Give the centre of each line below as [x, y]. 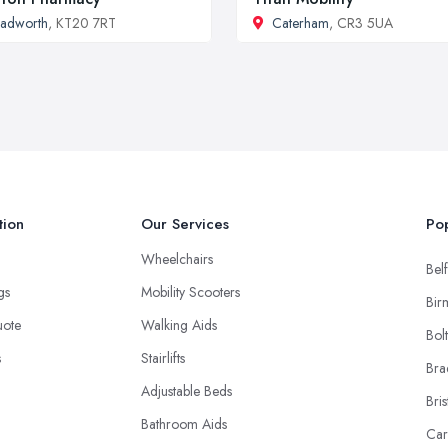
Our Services [185, 223]
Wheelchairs [177, 258]
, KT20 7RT [82, 22]
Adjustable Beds [186, 390]
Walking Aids [179, 324]
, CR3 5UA [361, 22]
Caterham [300, 22]
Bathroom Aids [184, 423]
